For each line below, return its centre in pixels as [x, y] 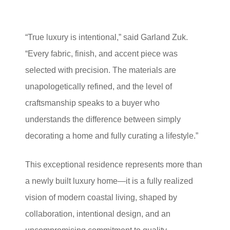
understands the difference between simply [103, 120]
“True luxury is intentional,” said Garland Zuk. [107, 37]
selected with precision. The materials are [101, 70]
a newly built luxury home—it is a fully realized [109, 181]
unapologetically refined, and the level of [99, 87]
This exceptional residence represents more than [114, 165]
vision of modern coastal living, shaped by [101, 198]
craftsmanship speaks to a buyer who [93, 103]
